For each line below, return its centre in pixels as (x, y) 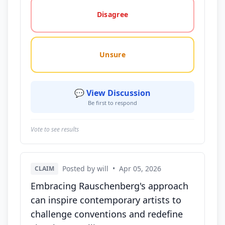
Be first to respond (113, 103)
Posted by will (85, 168)
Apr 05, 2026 (140, 168)
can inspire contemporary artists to (106, 200)
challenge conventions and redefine (107, 214)
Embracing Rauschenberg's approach (109, 186)
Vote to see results (55, 129)
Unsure (113, 54)
